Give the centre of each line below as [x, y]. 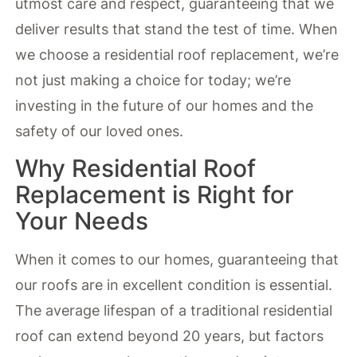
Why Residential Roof [136, 169]
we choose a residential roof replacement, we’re [177, 54]
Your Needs [82, 221]
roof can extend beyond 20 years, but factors [170, 336]
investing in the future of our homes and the [165, 105]
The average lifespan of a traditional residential [174, 311]
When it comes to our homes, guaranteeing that [177, 260]
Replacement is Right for [155, 195]
